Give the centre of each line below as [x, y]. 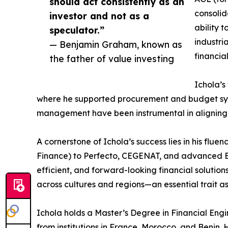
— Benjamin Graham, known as [116, 45]
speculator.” [77, 30]
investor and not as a [99, 16]
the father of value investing [112, 59]
